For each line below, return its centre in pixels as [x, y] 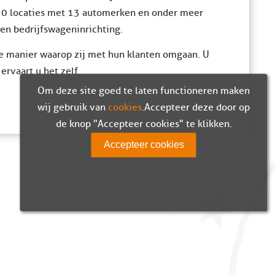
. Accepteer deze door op [196, 108]
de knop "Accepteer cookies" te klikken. [144, 124]
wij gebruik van [73, 108]
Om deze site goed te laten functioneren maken [144, 91]
